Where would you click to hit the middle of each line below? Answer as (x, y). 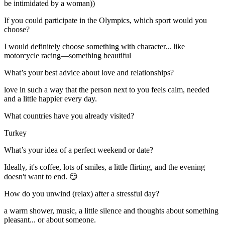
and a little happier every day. (50, 98)
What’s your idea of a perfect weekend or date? (79, 150)
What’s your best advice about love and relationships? (89, 72)
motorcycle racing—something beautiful (68, 55)
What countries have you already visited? (69, 116)
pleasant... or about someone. (50, 219)
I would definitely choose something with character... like (94, 46)
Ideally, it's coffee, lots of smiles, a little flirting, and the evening (104, 167)
